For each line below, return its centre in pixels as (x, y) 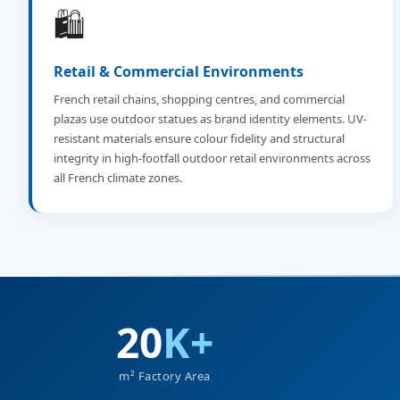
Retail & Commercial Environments (179, 71)
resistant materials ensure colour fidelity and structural (199, 138)
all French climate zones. (118, 178)
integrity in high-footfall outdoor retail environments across (212, 158)
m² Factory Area (165, 376)
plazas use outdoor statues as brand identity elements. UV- (210, 119)
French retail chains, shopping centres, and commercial (199, 99)
